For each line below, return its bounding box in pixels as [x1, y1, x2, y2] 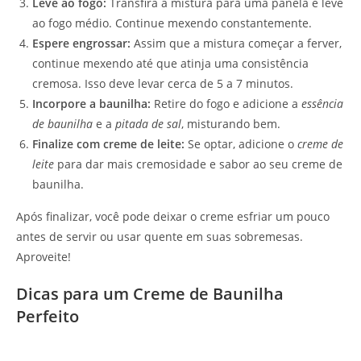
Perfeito [16, 305, 79, 327]
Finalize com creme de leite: [32, 135, 185, 151]
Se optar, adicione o [185, 135, 297, 151]
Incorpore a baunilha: [32, 95, 151, 111]
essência [301, 95, 343, 111]
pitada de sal [115, 115, 181, 131]
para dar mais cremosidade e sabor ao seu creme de [54, 156, 342, 172]
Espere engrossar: [32, 35, 131, 51]
